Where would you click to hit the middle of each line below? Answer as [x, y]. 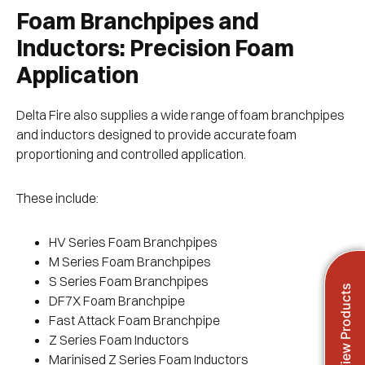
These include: [57, 198]
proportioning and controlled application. [131, 154]
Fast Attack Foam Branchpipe [136, 321]
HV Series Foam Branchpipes [134, 242]
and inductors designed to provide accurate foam [156, 135]
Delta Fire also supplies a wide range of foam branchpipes [180, 115]
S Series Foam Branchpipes [130, 281]
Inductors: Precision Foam [155, 48]
